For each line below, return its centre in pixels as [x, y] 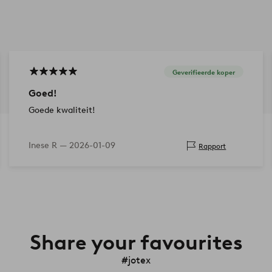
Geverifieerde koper [204, 72]
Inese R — [49, 146]
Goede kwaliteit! [62, 110]
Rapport [212, 146]
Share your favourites [136, 243]
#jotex [136, 260]
